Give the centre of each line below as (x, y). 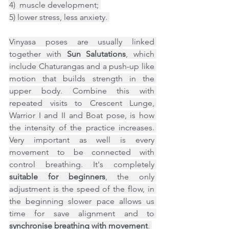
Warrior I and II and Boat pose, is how (82, 115)
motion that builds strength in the (82, 78)
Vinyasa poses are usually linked (82, 42)
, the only (130, 177)
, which (140, 54)
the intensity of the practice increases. (82, 128)
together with (38, 54)
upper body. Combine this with (82, 91)
